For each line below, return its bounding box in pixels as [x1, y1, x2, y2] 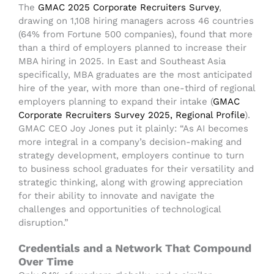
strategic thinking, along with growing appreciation [18, 177, 243, 188]
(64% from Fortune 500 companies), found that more [18, 29, 253, 40]
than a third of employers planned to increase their [18, 42, 246, 54]
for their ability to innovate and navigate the [18, 190, 215, 202]
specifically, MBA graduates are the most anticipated [18, 69, 252, 81]
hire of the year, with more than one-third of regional [18, 83, 255, 94]
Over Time [18, 255, 73, 268]
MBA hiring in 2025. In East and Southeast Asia [18, 56, 226, 67]
